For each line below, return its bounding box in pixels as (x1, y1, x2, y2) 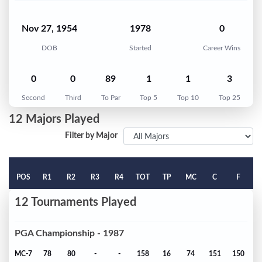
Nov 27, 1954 (22, 24, 77, 34)
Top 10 (177, 94, 199, 102)
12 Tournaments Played (15, 196, 136, 209)
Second (22, 94, 45, 102)
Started (129, 44, 151, 51)
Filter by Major (65, 132, 118, 140)
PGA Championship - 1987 (15, 228, 124, 238)
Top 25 (218, 94, 240, 102)
